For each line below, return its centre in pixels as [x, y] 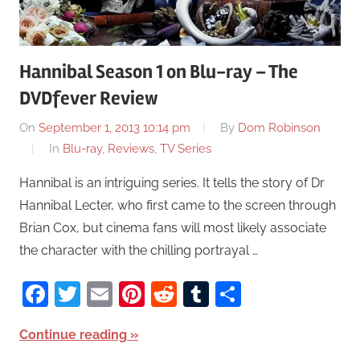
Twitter [121, 294]
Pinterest [197, 294]
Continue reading [73, 335]
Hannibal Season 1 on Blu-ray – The [159, 72]
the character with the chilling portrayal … [139, 251]
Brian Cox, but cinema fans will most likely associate [173, 228]
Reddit [216, 294]
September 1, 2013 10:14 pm [115, 128]
